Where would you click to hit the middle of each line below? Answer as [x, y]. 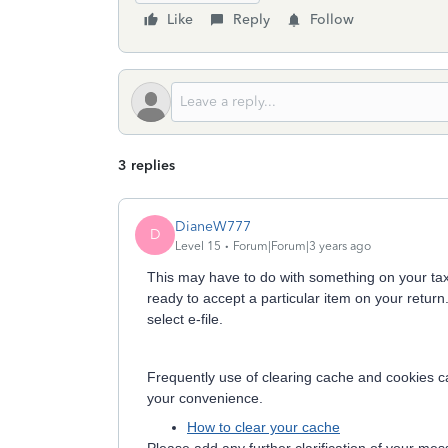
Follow [332, 19]
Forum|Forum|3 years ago [302, 245]
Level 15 [198, 245]
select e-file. [185, 319]
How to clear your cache [263, 427]
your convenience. [205, 398]
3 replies [146, 165]
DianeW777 [213, 226]
